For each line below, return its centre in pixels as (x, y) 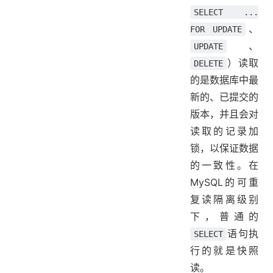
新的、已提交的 (224, 97)
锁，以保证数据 (224, 148)
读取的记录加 (224, 131)
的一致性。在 (224, 165)
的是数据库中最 (224, 80)
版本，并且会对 (224, 114)
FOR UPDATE (216, 30)
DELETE (208, 64)
